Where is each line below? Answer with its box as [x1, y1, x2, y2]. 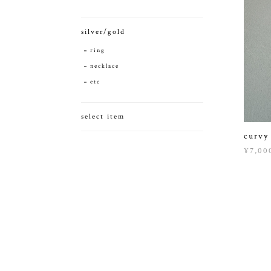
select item [81, 111, 125, 121]
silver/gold [81, 27, 125, 36]
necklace [90, 62, 119, 70]
